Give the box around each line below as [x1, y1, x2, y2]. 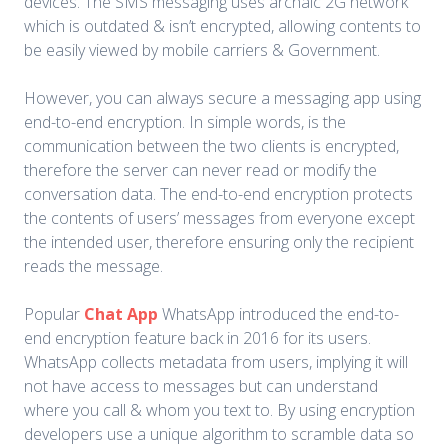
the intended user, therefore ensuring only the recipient [24, 231, 414, 254]
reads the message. [24, 255, 163, 278]
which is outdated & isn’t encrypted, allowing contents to [24, 15, 421, 38]
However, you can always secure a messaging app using [24, 87, 421, 110]
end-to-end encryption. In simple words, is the [24, 111, 346, 134]
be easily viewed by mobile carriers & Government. [24, 39, 380, 62]
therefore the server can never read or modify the [24, 159, 377, 182]
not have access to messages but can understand [24, 375, 378, 398]
